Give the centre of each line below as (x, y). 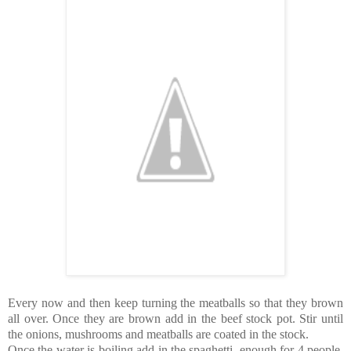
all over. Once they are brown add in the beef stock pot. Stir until (175, 318)
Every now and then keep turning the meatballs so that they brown (175, 302)
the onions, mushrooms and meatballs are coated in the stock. (158, 334)
